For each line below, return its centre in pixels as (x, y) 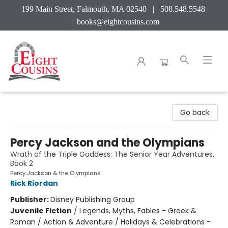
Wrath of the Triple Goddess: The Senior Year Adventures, (112, 154)
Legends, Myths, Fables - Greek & (138, 211)
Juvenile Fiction (41, 211)
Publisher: (30, 199)
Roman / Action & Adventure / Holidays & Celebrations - (110, 222)
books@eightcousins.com (118, 22)
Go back (195, 112)
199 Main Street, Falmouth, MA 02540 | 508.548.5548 (114, 9)
